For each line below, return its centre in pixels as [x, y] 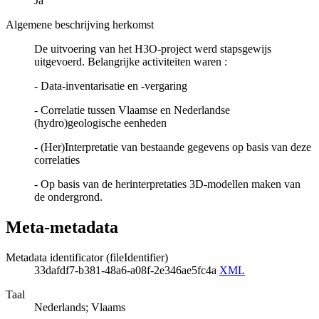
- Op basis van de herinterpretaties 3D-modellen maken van [167, 184]
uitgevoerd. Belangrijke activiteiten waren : [131, 62]
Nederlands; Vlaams [80, 307]
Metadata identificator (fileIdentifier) [87, 257]
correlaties [57, 160]
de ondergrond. [68, 197]
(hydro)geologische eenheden [100, 123]
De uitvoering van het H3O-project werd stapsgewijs [153, 49]
